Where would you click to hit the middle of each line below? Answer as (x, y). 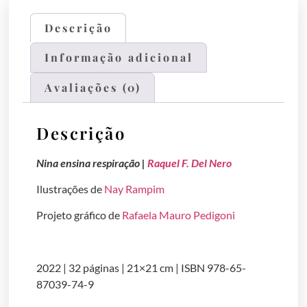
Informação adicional (119, 58)
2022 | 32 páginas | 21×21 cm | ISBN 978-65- (142, 268)
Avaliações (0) (93, 87)
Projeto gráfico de (79, 215)
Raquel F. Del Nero (190, 162)
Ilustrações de (71, 189)
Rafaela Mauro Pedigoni (179, 215)
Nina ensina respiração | (92, 162)
